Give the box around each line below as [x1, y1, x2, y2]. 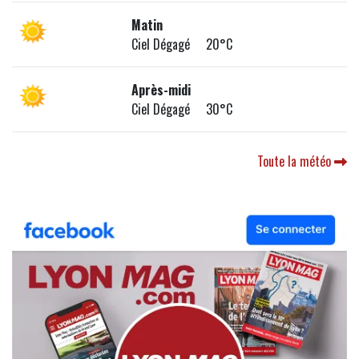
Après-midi [131, 80, 192, 100]
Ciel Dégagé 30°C [131, 99, 233, 119]
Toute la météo [257, 151, 334, 171]
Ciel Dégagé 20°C [131, 34, 233, 54]
